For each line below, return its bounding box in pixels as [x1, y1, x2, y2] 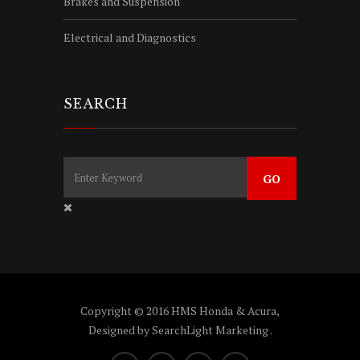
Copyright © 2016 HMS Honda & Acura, [80, 302, 280, 318]
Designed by [88, 321, 152, 337]
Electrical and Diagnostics [63, 29, 196, 45]
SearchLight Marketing [151, 321, 270, 337]
